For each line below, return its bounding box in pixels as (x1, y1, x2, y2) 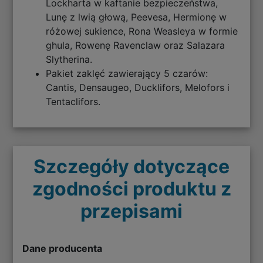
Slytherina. (46, 53, 93, 65)
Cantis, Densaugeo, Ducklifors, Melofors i (46, 81, 230, 93)
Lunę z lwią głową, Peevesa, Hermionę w (46, 11, 227, 23)
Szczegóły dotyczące (33, 154, 230, 178)
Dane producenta (22, 242, 103, 254)
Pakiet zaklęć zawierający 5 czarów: (46, 67, 208, 79)
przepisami (80, 199, 183, 222)
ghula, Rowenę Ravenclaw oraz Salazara (46, 39, 225, 51)
